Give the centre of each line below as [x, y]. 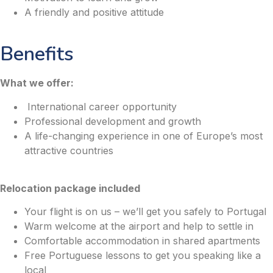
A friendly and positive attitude [94, 12]
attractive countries [69, 150]
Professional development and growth [113, 121]
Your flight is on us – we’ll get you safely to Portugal [145, 212]
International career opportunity [101, 106]
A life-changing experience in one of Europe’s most [144, 136]
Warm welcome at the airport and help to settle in [139, 226]
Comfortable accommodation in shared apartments [142, 241]
